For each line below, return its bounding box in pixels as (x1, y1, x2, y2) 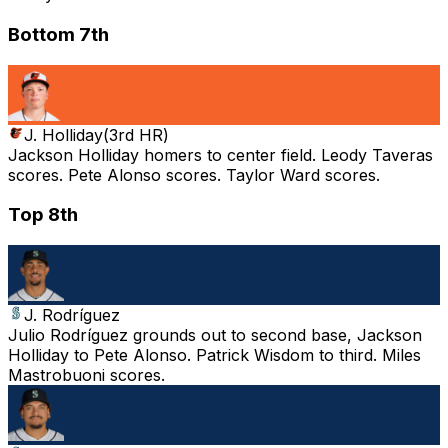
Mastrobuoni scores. (8, 365, 165, 386)
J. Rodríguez (24, 305, 120, 326)
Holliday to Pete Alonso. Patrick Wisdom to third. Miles (8, 345, 421, 366)
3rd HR (109, 124, 163, 145)
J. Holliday (24, 124, 103, 145)
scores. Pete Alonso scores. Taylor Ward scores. (8, 164, 380, 185)
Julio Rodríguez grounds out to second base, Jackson (8, 325, 422, 346)
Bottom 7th (8, 22, 109, 46)
